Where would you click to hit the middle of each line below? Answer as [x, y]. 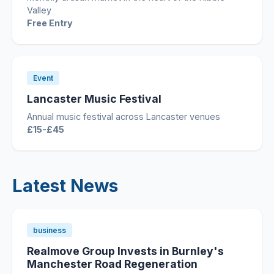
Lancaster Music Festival [94, 99]
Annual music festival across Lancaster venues [124, 117]
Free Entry [50, 23]
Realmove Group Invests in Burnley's [125, 251]
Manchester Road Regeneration [112, 264]
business [50, 230]
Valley [39, 10]
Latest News [65, 186]
